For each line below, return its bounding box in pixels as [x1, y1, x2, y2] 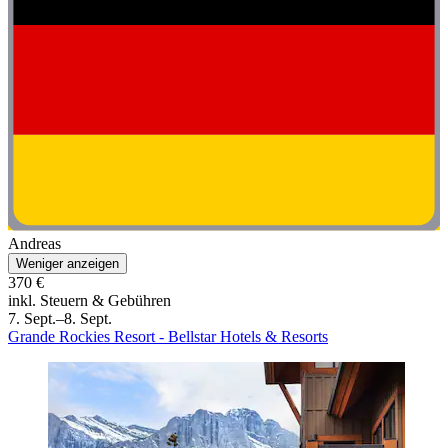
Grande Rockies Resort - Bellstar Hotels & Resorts [8, 328, 328, 346]
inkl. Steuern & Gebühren [8, 292, 171, 310]
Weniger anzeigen [16, 256, 119, 272]
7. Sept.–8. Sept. [8, 310, 112, 328]
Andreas [8, 235, 61, 253]
